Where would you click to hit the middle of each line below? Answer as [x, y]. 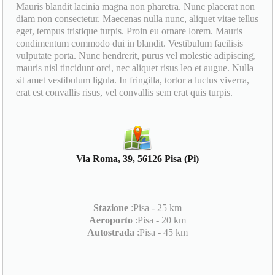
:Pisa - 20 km [159, 220]
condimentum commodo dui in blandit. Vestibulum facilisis [130, 44]
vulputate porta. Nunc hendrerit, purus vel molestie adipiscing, [136, 56]
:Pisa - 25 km [155, 208]
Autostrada [111, 233]
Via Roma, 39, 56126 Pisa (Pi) [137, 159]
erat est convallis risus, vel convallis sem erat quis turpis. [125, 93]
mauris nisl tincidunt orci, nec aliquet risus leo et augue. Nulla [135, 68]
